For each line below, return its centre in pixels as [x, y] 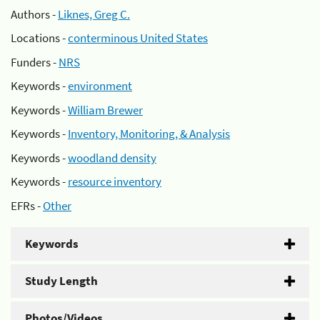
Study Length [61, 280]
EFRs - [27, 205]
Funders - [35, 62]
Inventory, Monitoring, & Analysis [149, 134]
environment [100, 86]
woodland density [112, 157]
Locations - [39, 38]
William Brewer [105, 110]
